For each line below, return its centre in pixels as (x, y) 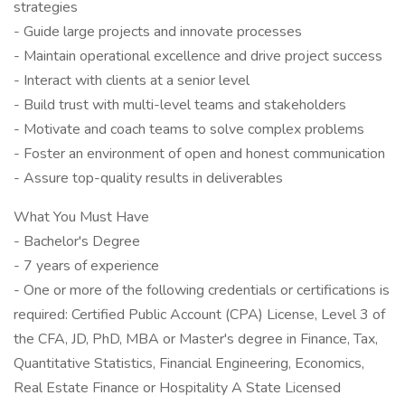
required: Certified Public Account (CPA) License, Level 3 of (199, 315)
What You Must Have (81, 217)
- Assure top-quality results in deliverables (148, 178)
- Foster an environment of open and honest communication (199, 154)
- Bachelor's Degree (77, 241)
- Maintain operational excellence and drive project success (198, 56)
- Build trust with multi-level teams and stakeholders (180, 105)
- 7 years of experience (86, 266)
